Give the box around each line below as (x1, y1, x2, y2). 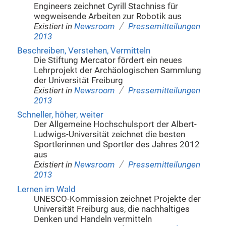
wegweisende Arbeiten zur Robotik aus (34, 11, 182, 21)
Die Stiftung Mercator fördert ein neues (34, 55, 183, 66)
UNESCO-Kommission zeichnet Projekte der (34, 194, 201, 204)
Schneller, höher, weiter (17, 110, 103, 120)
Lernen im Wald (17, 184, 76, 194)
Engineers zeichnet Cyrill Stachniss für (34, 1, 179, 11)
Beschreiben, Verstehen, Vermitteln (17, 46, 150, 56)
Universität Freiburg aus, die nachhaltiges (34, 204, 190, 214)
